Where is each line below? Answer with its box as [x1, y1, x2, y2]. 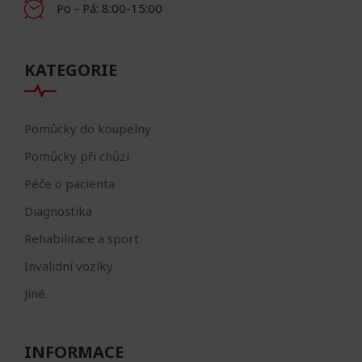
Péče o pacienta [24, 175, 115, 192]
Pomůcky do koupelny [24, 120, 151, 137]
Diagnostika [24, 202, 92, 219]
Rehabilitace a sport [24, 229, 139, 246]
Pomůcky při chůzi [24, 147, 129, 164]
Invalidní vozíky [24, 257, 113, 274]
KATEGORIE [24, 58, 117, 81]
